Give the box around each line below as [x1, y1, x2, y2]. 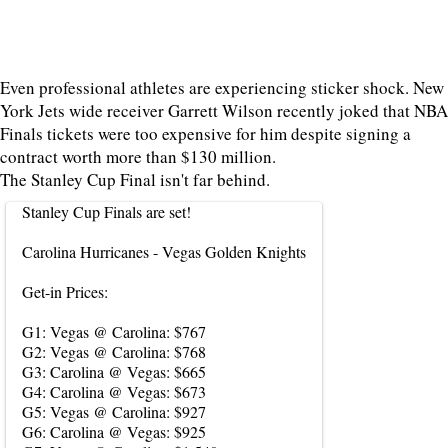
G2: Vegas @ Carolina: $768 [22, 341, 206, 362]
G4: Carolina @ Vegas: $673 [22, 381, 206, 402]
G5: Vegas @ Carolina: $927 [22, 401, 206, 422]
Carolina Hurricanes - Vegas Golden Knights [22, 241, 306, 262]
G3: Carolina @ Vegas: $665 [22, 361, 206, 382]
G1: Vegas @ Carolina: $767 [22, 321, 206, 342]
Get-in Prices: [22, 281, 108, 302]
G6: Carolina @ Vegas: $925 [22, 421, 206, 442]
